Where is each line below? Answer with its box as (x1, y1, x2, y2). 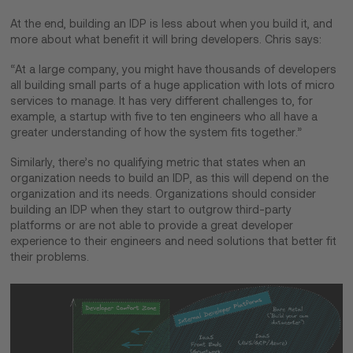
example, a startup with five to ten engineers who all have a (10, 110, 318, 124)
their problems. (10, 251, 90, 264)
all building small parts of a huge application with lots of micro (10, 79, 336, 92)
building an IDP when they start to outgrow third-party (10, 203, 292, 217)
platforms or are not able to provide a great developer (10, 219, 294, 232)
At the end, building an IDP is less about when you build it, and (10, 17, 333, 31)
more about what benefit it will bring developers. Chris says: (10, 33, 325, 46)
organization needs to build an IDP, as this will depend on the (10, 172, 329, 185)
